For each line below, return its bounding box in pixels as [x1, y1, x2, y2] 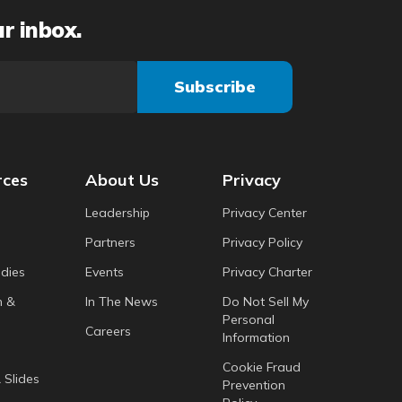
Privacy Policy [223, 233, 303, 250]
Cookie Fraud [223, 358, 301, 375]
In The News [85, 293, 159, 310]
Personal [223, 310, 275, 328]
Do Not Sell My [223, 293, 310, 310]
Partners [85, 233, 136, 250]
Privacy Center [223, 204, 308, 221]
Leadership [85, 204, 151, 221]
